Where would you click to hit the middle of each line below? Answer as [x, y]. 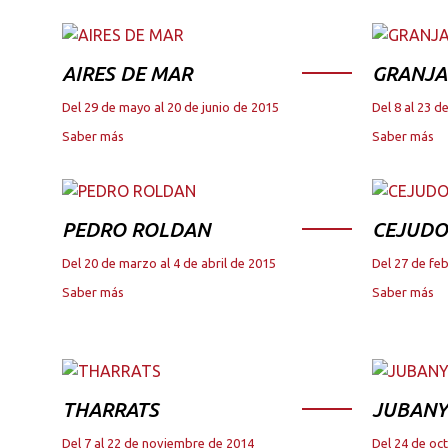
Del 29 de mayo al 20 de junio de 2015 [170, 107]
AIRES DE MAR [127, 74]
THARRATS [110, 410]
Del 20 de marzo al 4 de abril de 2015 [169, 263]
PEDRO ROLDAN [136, 230]
